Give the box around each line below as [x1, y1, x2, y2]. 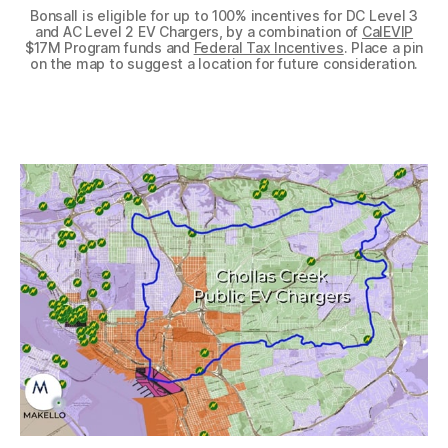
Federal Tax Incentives [193, 38, 344, 56]
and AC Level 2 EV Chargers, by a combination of [34, 22, 362, 40]
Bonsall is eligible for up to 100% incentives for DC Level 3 [30, 6, 418, 24]
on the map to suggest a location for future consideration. [29, 54, 419, 72]
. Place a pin [343, 38, 424, 56]
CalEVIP [361, 22, 414, 40]
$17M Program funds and [24, 38, 194, 56]
